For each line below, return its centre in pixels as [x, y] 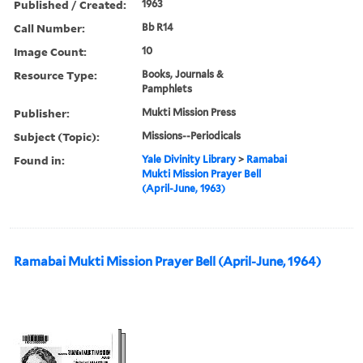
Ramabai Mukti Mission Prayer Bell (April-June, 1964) [269, 261]
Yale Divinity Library [189, 159]
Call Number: [49, 28]
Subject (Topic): [57, 136]
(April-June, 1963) [184, 188]
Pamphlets [167, 88]
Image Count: [50, 51]
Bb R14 [158, 27]
